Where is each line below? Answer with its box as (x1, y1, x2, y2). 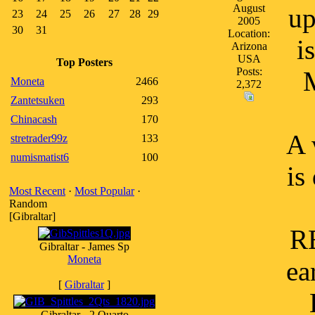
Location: (228, 27, 270, 39)
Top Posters (56, 56, 112, 68)
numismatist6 (11, 151, 69, 163)
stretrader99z (11, 132, 67, 144)
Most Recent (9, 185, 65, 197)
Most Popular (75, 185, 134, 197)
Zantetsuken (11, 94, 65, 106)
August (233, 2, 265, 14)
